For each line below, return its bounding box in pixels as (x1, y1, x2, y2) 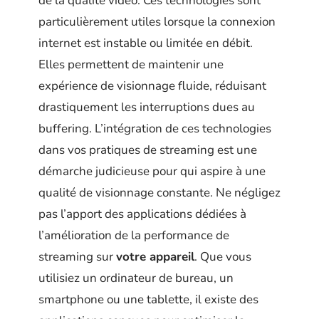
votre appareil (116, 248, 194, 265)
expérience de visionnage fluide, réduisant (38, 77, 266, 94)
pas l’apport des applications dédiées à (38, 205, 246, 222)
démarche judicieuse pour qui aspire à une (38, 162, 266, 179)
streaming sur (38, 248, 116, 265)
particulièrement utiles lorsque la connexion (38, 13, 276, 30)
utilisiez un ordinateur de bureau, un (38, 269, 234, 286)
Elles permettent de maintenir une (38, 56, 224, 73)
